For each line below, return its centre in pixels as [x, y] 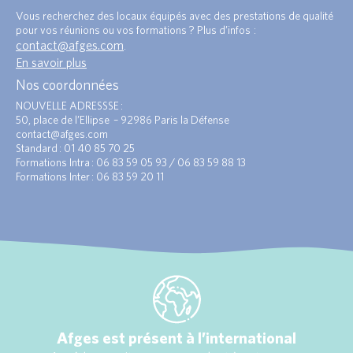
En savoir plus [51, 62]
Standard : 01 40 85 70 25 [75, 148]
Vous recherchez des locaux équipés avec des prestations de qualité [175, 15]
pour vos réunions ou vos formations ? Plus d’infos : [136, 30]
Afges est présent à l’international [176, 337]
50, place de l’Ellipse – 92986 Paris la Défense [123, 119]
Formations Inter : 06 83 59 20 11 [90, 176]
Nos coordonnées [67, 84]
